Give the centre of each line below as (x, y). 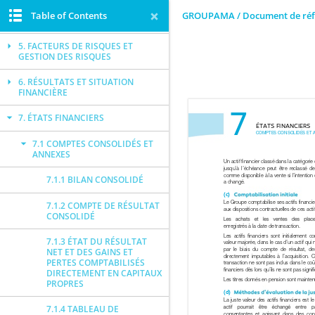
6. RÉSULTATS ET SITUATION (76, 82)
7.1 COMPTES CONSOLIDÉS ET (93, 144)
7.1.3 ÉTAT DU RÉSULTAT (97, 242)
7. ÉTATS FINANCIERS (61, 118)
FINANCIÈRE (43, 92)
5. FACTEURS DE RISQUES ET (76, 46)
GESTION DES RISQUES (65, 57)
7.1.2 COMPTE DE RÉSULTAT (103, 206)
